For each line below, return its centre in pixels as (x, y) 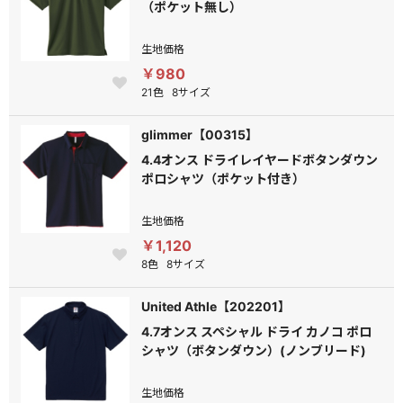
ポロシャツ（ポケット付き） (224, 179)
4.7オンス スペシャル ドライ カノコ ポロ (257, 331)
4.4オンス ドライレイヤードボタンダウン (260, 160)
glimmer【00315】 (200, 134)
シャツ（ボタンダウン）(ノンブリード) (254, 350)
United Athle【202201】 (216, 306)
